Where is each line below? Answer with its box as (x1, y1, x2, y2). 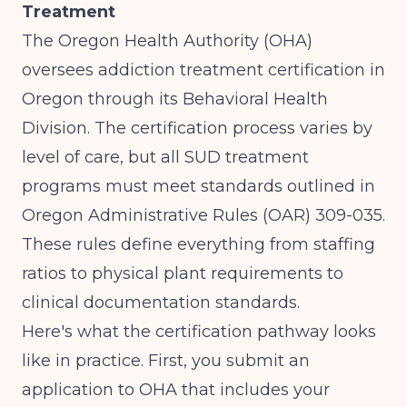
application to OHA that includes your (22, 380, 330, 400)
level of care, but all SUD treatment (22, 147, 309, 167)
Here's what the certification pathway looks (22, 322, 376, 342)
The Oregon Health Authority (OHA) (22, 31, 313, 51)
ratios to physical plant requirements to (22, 263, 343, 283)
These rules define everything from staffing (22, 234, 375, 254)
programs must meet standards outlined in (22, 176, 375, 196)
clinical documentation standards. (22, 293, 300, 313)
